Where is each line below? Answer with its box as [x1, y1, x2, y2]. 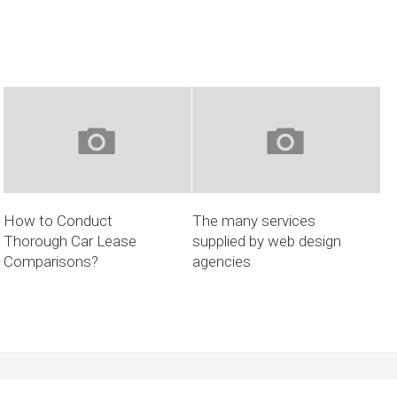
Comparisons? [3, 252, 98, 270]
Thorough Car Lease [3, 231, 136, 250]
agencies [192, 252, 252, 270]
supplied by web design [192, 231, 342, 250]
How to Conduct [3, 211, 113, 230]
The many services [192, 211, 316, 230]
